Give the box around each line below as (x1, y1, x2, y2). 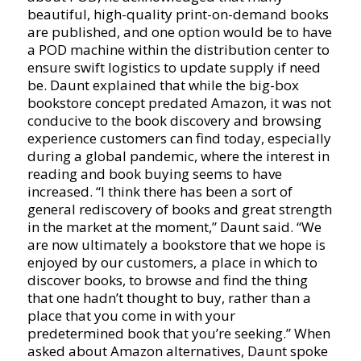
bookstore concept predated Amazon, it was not (27, 93, 331, 113)
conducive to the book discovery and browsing (27, 111, 322, 131)
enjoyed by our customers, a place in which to (27, 253, 317, 272)
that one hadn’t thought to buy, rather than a (27, 288, 311, 308)
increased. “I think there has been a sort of (27, 182, 293, 201)
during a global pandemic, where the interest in (27, 147, 330, 166)
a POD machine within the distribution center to (27, 40, 330, 60)
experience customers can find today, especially (27, 129, 331, 148)
